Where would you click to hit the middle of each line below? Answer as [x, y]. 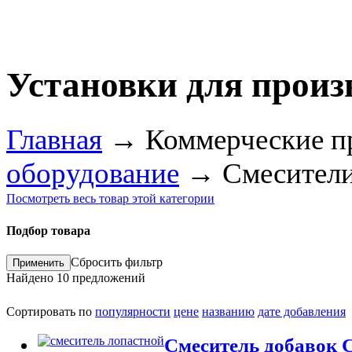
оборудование [93, 173]
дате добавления [302, 312]
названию [228, 312]
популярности [133, 312]
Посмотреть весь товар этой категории [110, 198]
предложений [107, 278]
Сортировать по [51, 312]
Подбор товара [48, 231]
